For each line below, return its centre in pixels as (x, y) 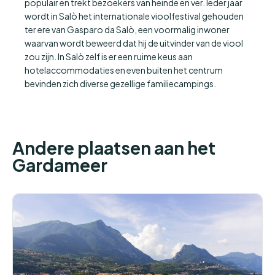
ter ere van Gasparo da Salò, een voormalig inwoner (127, 30)
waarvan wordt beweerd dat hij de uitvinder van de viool (134, 43)
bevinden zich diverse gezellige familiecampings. (120, 84)
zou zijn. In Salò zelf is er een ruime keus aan (109, 57)
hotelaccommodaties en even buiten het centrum (124, 70)
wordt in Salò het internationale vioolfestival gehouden (134, 16)
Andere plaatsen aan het (114, 148)
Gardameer (60, 165)
